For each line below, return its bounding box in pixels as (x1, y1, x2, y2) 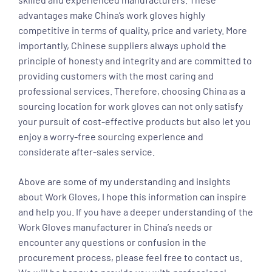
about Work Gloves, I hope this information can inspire (18, 190, 246, 202)
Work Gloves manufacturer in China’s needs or (18, 220, 212, 233)
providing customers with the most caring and (18, 69, 214, 81)
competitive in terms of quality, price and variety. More (18, 24, 247, 36)
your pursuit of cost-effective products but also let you (18, 115, 251, 127)
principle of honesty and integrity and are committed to (18, 54, 252, 66)
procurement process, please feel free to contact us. (18, 251, 242, 263)
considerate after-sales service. (18, 145, 155, 157)
